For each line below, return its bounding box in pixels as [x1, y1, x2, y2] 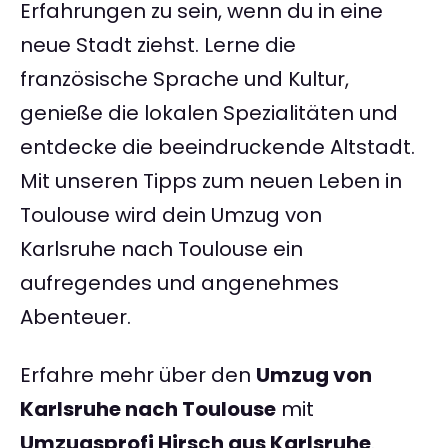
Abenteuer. [20, 303, 131, 332]
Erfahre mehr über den [20, 361, 256, 390]
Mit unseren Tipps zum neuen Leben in [20, 167, 402, 196]
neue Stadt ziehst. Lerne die [20, 31, 296, 60]
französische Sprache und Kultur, [20, 65, 349, 94]
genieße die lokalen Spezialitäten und [20, 99, 398, 128]
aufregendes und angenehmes [20, 269, 339, 298]
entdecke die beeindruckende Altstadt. [20, 133, 415, 162]
